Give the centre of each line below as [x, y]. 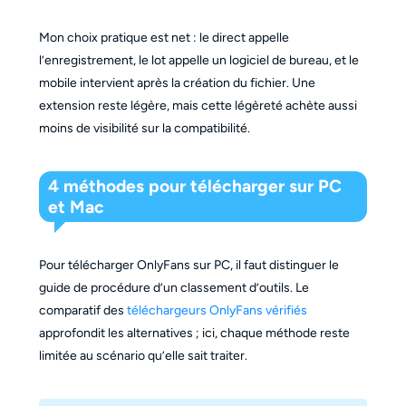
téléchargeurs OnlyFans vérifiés [217, 311]
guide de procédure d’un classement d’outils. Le [174, 288]
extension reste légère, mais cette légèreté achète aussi [198, 105]
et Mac [77, 208]
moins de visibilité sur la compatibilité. [144, 128]
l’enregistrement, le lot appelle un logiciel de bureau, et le [198, 60]
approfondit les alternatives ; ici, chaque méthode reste [194, 333]
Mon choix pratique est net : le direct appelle [164, 37]
